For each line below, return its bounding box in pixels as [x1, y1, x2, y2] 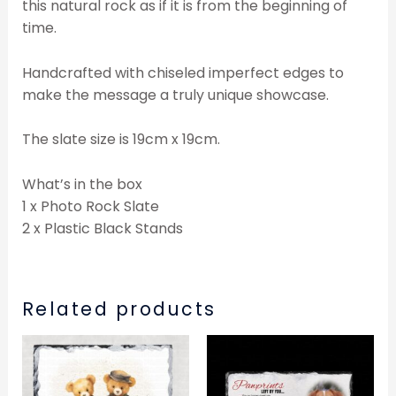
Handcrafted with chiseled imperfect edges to [21, 62, 344, 83]
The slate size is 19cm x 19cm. [21, 129, 220, 150]
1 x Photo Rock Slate [21, 195, 159, 217]
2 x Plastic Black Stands [21, 217, 183, 239]
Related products [21, 295, 217, 322]
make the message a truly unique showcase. [21, 84, 329, 105]
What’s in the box [21, 173, 142, 194]
